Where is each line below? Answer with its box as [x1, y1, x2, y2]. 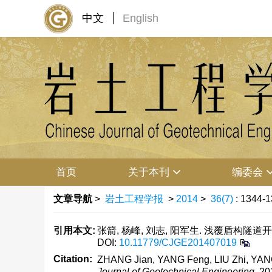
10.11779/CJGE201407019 [119, 237, 237, 248]
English [123, 12, 158, 24]
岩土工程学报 [105, 194, 163, 204]
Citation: [53, 254, 92, 264]
